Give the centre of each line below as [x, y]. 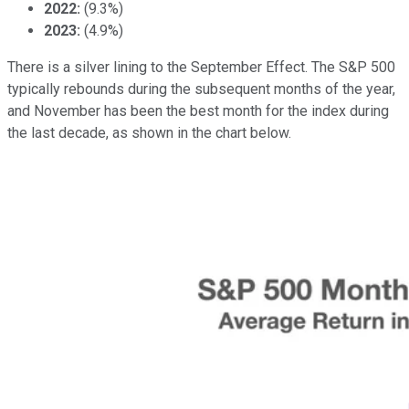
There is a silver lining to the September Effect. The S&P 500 [201, 67]
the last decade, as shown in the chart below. [149, 132]
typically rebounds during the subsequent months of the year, [201, 89]
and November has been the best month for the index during [198, 110]
